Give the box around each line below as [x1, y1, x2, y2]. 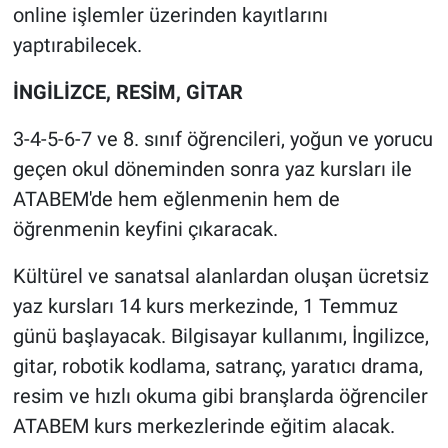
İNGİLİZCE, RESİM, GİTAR [12, 80, 243, 105]
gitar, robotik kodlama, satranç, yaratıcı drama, [12, 354, 423, 379]
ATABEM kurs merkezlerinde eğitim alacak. [12, 414, 395, 439]
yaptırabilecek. [12, 33, 142, 58]
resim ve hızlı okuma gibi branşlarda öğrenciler [12, 384, 428, 409]
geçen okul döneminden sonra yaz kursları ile [12, 157, 412, 182]
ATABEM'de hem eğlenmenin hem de [12, 187, 340, 212]
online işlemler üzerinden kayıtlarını [12, 3, 328, 28]
